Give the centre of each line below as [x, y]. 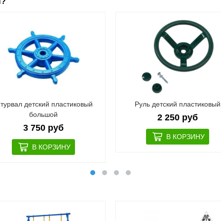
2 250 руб [178, 117]
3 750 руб [43, 128]
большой [43, 114]
